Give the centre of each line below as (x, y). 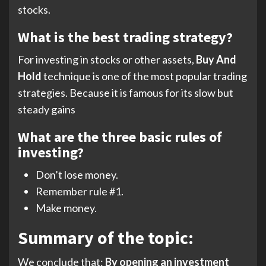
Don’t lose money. (77, 175)
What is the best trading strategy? (125, 37)
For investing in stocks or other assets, (107, 60)
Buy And (216, 60)
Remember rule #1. (80, 191)
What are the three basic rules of (120, 137)
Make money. (66, 208)
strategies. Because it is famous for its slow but (126, 93)
